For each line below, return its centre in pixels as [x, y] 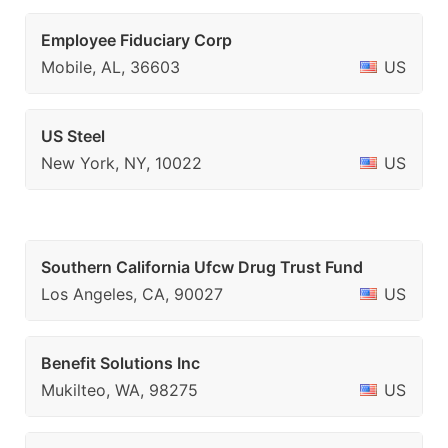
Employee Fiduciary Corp [136, 40]
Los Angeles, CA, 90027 [132, 294]
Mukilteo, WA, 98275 [119, 390]
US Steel [73, 136]
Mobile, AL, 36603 [110, 67]
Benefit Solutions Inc [120, 363]
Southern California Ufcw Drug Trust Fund [202, 267]
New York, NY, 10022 [121, 163]
